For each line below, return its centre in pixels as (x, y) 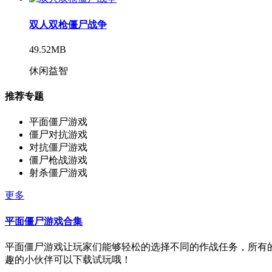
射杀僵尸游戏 (58, 173)
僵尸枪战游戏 (58, 160)
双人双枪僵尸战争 (68, 24)
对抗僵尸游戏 (58, 148)
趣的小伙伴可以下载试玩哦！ (68, 259)
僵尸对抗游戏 (58, 135)
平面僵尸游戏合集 (44, 221)
